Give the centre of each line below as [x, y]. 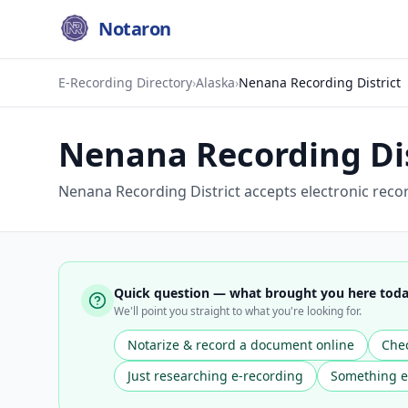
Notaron [135, 29]
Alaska [215, 82]
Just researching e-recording [215, 376]
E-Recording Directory [125, 82]
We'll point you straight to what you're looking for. [238, 311]
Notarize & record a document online [241, 345]
